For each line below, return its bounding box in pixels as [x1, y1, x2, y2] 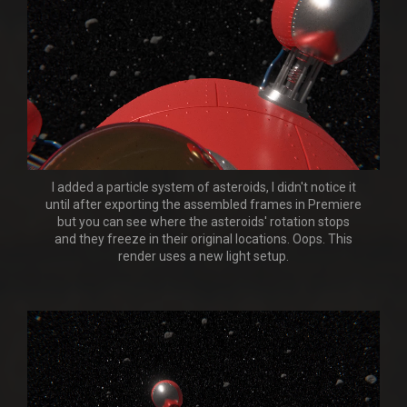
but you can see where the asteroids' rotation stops [57, 214, 350, 230]
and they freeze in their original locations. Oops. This [55, 232, 352, 247]
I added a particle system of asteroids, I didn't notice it [51, 180, 356, 195]
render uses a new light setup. [118, 249, 289, 264]
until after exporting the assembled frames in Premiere [45, 197, 362, 213]
